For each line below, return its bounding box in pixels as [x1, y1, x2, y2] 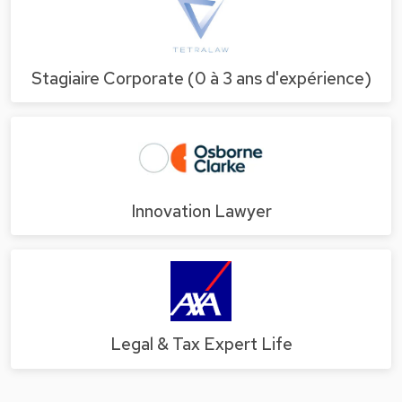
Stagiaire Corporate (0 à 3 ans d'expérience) [31, 66, 371, 90]
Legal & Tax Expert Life [109, 333, 293, 356]
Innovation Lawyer [130, 199, 272, 223]
